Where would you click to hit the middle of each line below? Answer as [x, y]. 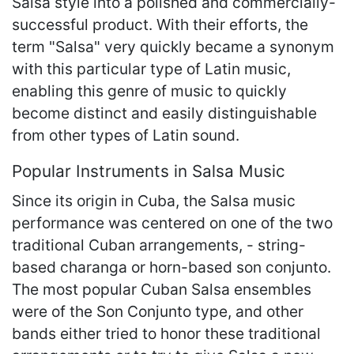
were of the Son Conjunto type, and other [158, 311]
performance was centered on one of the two [172, 222]
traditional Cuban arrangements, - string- [159, 245]
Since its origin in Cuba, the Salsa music [154, 200]
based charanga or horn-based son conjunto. [171, 267]
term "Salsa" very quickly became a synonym [173, 46]
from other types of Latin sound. [126, 135]
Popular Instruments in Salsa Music [149, 171]
